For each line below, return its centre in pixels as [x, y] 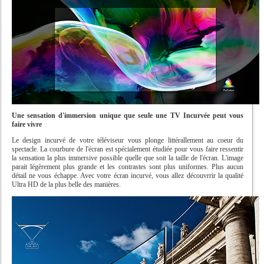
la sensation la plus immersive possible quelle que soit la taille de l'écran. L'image [128, 158]
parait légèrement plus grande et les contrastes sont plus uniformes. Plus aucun [128, 166]
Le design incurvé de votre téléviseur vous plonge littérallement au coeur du [128, 140]
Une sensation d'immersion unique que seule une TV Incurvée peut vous [128, 115]
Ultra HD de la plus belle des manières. [66, 184]
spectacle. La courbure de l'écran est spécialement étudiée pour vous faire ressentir [128, 149]
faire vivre [27, 124]
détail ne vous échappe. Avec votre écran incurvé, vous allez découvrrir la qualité [128, 175]
